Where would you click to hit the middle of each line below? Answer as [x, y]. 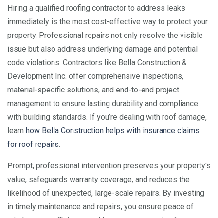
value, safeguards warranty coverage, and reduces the [99, 179]
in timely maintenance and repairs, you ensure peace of [100, 207]
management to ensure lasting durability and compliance [103, 103]
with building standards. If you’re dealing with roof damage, [107, 117]
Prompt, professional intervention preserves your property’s [109, 166]
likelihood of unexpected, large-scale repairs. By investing [106, 193]
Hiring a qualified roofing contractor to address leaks [96, 8]
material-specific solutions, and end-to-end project [93, 90]
